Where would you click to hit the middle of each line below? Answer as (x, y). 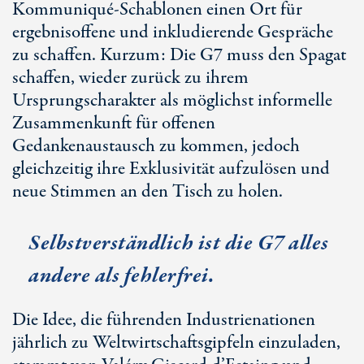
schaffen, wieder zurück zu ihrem (130, 78)
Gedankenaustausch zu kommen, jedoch (156, 146)
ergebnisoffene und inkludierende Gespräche (173, 32)
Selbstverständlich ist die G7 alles (179, 243)
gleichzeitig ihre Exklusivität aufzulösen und (171, 169)
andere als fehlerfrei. (121, 276)
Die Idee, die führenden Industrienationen (164, 320)
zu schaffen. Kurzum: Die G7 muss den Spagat (179, 55)
